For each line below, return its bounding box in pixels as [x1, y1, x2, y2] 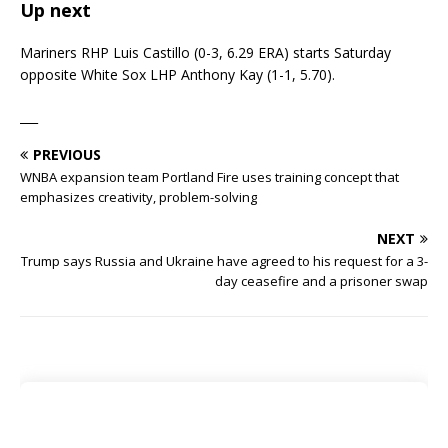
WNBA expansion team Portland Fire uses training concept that [20, 168, 399, 187]
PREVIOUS [33, 145, 101, 165]
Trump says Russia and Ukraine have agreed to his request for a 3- [21, 252, 428, 271]
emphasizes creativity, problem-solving [20, 188, 257, 207]
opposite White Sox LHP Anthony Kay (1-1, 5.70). [20, 65, 335, 85]
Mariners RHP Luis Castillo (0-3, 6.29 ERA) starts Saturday [20, 43, 391, 63]
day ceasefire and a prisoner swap [215, 272, 428, 291]
